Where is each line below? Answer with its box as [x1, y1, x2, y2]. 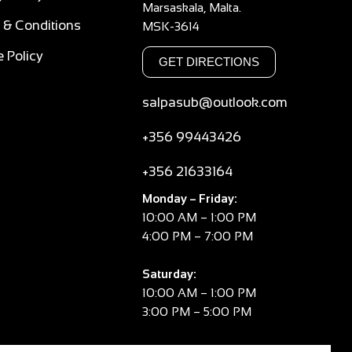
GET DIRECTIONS [158, 55, 259, 68]
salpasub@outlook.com [141, 95, 288, 110]
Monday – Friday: [141, 192, 237, 205]
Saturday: [141, 267, 196, 280]
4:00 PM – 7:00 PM [141, 229, 253, 243]
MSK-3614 [141, 20, 200, 33]
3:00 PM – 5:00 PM [141, 305, 251, 318]
